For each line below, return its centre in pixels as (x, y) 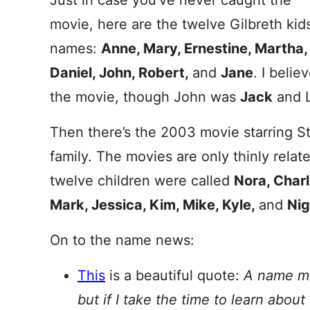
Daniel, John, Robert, (121, 73)
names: (75, 48)
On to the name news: (122, 240)
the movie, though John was (145, 97)
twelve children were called (142, 181)
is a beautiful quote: (174, 275)
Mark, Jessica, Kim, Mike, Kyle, (154, 205)
